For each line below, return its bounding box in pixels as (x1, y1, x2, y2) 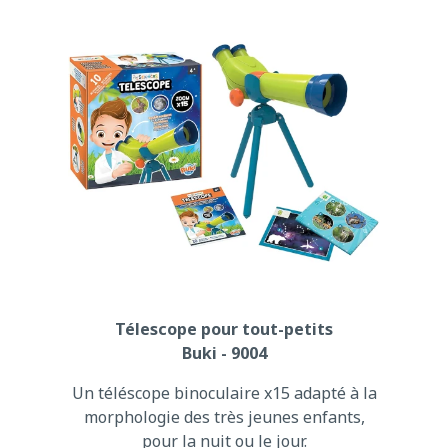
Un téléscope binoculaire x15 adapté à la (71, 381, 377, 404)
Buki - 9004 (181, 341, 267, 364)
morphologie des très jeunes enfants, (83, 405, 365, 428)
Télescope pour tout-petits (115, 317, 333, 340)
